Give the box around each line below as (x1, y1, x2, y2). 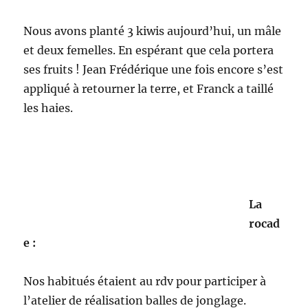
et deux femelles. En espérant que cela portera (23, 43, 274, 57)
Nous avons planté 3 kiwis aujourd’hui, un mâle (23, 24, 282, 38)
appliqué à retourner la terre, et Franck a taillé (23, 82, 274, 96)
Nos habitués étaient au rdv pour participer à (23, 274, 267, 288)
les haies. (23, 101, 74, 115)
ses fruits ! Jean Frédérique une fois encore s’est (23, 63, 284, 76)
